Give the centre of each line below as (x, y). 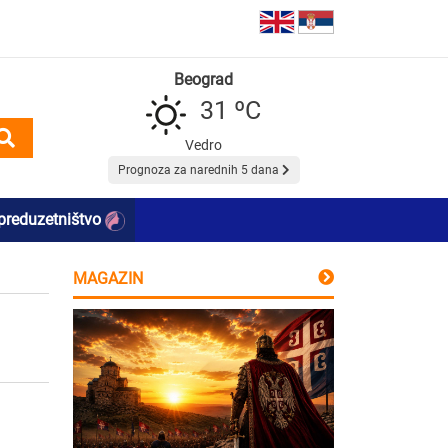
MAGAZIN (108, 278)
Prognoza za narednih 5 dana (199, 169)
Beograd (203, 79)
